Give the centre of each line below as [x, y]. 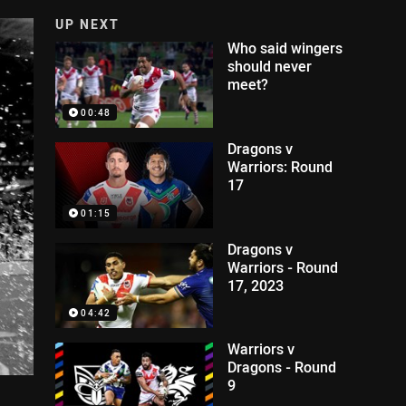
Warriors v [261, 349]
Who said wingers [285, 48]
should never [270, 66]
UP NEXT [88, 24]
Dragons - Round [282, 367]
